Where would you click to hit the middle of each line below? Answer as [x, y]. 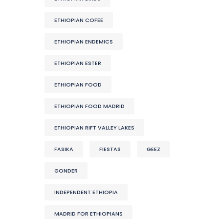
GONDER [66, 170]
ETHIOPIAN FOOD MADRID [89, 106]
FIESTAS [110, 149]
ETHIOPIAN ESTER [78, 63]
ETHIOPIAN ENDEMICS [84, 41]
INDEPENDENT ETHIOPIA [86, 192]
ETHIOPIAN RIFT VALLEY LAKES [94, 127]
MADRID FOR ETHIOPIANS [88, 213]
